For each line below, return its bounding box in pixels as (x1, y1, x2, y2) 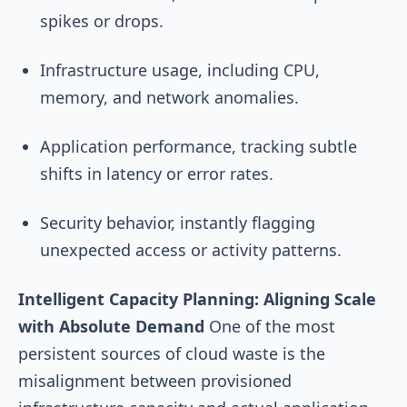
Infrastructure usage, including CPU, (40, 58, 320, 81)
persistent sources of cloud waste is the (18, 342, 325, 364)
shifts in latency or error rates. (40, 162, 273, 184)
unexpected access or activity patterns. (40, 238, 342, 261)
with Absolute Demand (18, 314, 204, 337)
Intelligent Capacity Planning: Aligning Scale (18, 287, 376, 310)
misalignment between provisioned (18, 369, 292, 392)
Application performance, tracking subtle (40, 134, 357, 157)
